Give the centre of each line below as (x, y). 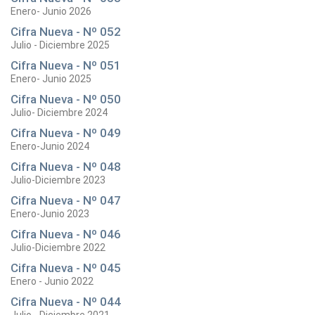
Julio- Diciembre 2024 (59, 112)
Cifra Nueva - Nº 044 (66, 302)
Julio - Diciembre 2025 (60, 45)
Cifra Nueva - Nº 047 (66, 200)
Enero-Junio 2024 (50, 146)
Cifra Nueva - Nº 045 (66, 268)
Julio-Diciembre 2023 (58, 180)
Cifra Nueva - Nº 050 (66, 99)
